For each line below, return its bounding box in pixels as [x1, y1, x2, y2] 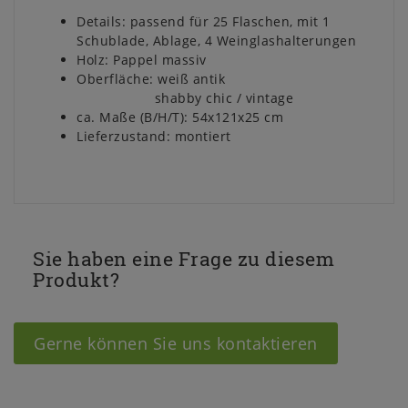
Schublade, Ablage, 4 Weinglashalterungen [76, 32, 356, 50]
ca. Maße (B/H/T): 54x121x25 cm [76, 108, 283, 127]
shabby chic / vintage [76, 89, 293, 107]
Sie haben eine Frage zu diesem [33, 246, 334, 272]
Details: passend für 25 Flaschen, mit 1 [76, 13, 331, 31]
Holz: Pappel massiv [76, 51, 207, 69]
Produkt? [33, 267, 119, 293]
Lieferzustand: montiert [76, 127, 231, 146]
